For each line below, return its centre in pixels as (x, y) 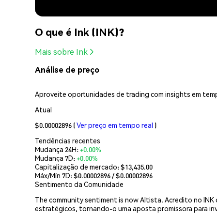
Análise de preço (67, 70)
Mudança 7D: (56, 158)
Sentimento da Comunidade (79, 184)
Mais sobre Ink (61, 52)
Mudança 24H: (57, 149)
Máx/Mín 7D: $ (56, 175)
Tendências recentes (68, 140)
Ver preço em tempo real (115, 125)
